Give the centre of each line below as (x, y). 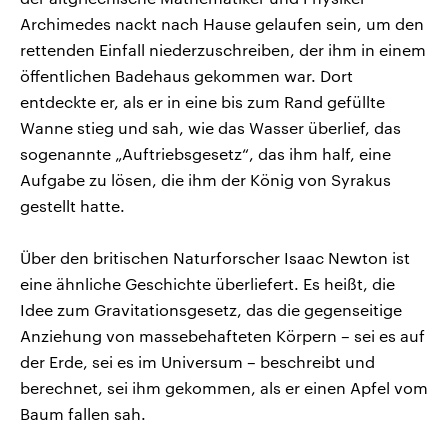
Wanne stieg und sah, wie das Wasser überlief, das (210, 127)
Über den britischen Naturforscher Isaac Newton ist (215, 257)
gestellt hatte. (72, 205)
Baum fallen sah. (83, 413)
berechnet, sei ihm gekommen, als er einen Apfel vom (224, 387)
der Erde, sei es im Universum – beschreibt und (197, 361)
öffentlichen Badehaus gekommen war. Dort (186, 75)
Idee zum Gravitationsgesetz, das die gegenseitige (211, 309)
